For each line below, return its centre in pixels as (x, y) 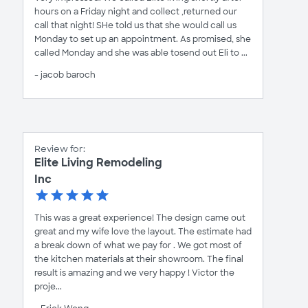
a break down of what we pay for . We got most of (138, 245)
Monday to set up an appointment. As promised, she (143, 39)
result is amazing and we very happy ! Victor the (134, 273)
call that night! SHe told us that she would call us (135, 25)
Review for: (60, 148)
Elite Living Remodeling (98, 162)
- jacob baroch (65, 75)
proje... (48, 286)
